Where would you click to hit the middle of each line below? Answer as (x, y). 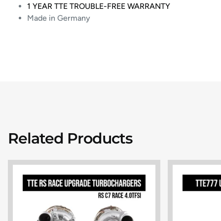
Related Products (70, 138)
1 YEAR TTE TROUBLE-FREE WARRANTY (99, 6)
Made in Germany (59, 18)
